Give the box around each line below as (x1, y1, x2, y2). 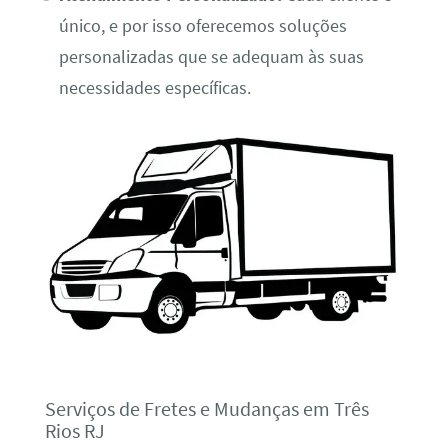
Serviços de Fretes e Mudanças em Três (44, 396, 369, 422)
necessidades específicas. (58, 77, 251, 100)
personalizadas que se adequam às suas (58, 46, 364, 69)
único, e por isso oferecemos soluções (58, 15, 347, 38)
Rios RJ (44, 418, 105, 444)
